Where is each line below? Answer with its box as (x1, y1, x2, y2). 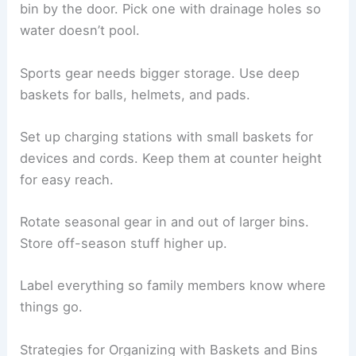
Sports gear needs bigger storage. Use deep (20, 64, 300, 81)
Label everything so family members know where (20, 277, 327, 294)
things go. (20, 299, 83, 315)
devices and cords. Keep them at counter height (20, 149, 323, 166)
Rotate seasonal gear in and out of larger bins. (20, 214, 310, 230)
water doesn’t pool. (20, 22, 141, 39)
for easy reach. (20, 171, 114, 188)
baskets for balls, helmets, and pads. (20, 86, 251, 103)
